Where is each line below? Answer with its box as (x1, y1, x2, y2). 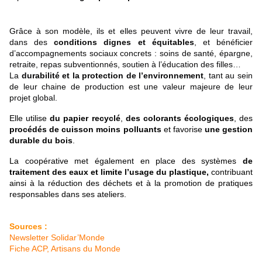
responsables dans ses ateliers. (9, 189, 126, 199)
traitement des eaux (9, 167, 88, 177)
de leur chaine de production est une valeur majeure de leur (9, 82, 253, 92)
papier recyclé (63, 113, 120, 123)
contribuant (211, 167, 253, 177)
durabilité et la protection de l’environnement (21, 71, 204, 81)
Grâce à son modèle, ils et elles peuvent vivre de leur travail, (9, 26, 253, 36)
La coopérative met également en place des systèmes (9, 156, 243, 166)
